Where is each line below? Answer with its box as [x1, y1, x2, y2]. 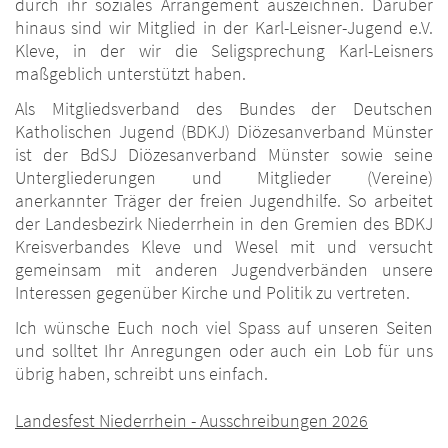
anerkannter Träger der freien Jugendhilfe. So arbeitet [15, 189, 433, 213]
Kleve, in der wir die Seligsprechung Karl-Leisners [15, 39, 433, 63]
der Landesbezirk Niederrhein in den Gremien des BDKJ [15, 212, 433, 236]
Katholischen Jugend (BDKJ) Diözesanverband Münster [15, 120, 433, 144]
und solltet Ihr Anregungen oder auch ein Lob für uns [15, 339, 433, 363]
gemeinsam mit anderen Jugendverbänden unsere [15, 258, 433, 282]
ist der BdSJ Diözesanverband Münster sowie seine [15, 143, 433, 167]
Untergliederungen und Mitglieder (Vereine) [15, 166, 433, 190]
